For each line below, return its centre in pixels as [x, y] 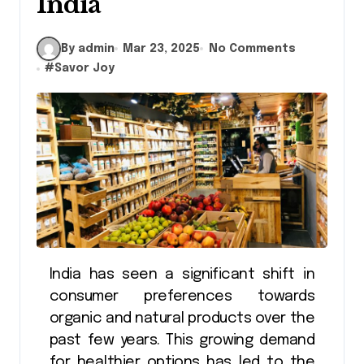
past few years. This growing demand [182, 340]
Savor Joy [85, 68]
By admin [88, 48]
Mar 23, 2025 [162, 48]
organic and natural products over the [182, 318]
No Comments [252, 48]
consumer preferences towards [182, 296]
